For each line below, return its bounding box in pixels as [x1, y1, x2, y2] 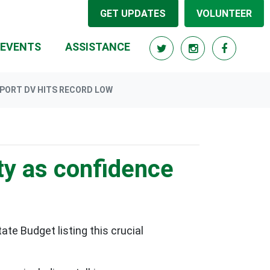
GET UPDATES [100, 7, 166, 19]
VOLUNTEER [196, 7, 252, 19]
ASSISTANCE [65, 40, 130, 53]
